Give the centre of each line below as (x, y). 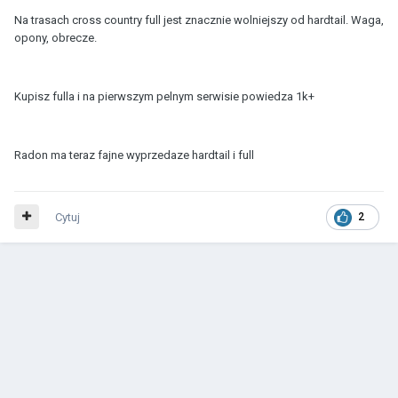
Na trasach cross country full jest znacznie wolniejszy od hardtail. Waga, (199, 20)
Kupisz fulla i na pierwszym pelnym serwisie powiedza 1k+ (166, 96)
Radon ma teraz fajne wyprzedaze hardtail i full (134, 155)
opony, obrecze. (56, 37)
